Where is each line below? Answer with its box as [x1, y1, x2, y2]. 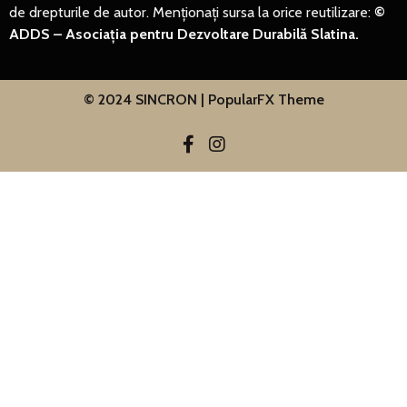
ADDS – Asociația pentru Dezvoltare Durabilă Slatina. [9, 25, 359, 44]
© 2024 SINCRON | [83, 91, 208, 109]
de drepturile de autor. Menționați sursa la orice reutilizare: [9, 4, 374, 22]
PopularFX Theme [207, 91, 324, 109]
